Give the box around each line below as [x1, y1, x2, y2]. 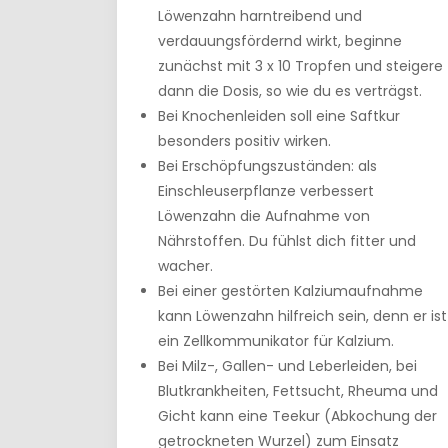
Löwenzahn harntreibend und [158, 6, 362, 26]
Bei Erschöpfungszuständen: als [158, 156, 377, 176]
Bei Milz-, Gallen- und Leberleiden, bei [158, 356, 417, 376]
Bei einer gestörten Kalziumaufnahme [158, 281, 423, 301]
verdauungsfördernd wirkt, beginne [158, 31, 402, 51]
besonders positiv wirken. [158, 131, 331, 151]
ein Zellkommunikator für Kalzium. [158, 331, 394, 351]
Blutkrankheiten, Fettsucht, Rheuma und [158, 381, 438, 401]
